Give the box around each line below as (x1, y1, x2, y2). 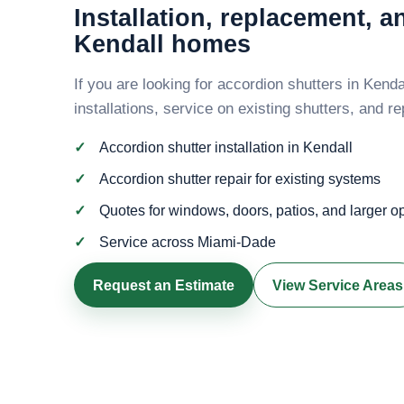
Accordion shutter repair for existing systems (99, 171, 381, 188)
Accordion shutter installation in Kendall (99, 140, 353, 156)
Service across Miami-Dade (99, 234, 276, 251)
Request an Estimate (93, 277, 234, 293)
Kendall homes (74, 29, 251, 58)
